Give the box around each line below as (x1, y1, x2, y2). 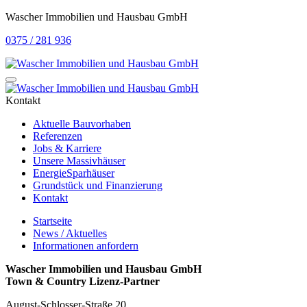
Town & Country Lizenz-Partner (5, 275, 160, 287)
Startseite (33, 215, 72, 227)
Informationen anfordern (33, 240, 138, 251)
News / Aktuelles (33, 228, 107, 239)
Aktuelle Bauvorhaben (33, 118, 131, 130)
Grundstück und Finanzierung (33, 180, 162, 191)
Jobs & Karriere (33, 143, 101, 154)
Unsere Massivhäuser (33, 155, 125, 167)
